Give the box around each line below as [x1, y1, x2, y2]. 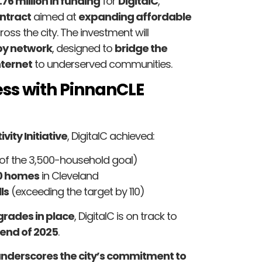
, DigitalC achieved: [67, 129, 154, 143]
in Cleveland [39, 168, 98, 184]
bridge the [115, 40, 167, 56]
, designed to [52, 40, 115, 56]
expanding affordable [78, 9, 191, 24]
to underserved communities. [32, 56, 172, 71]
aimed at [31, 9, 78, 24]
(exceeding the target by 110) [9, 184, 144, 199]
